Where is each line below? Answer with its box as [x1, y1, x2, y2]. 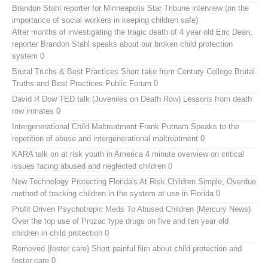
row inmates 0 [12, 106, 60, 115]
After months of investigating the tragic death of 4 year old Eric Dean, [12, 27, 252, 36]
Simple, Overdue [196, 176, 256, 186]
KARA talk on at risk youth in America [12, 149, 143, 159]
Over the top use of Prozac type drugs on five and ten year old [12, 216, 229, 226]
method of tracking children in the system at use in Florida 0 [12, 188, 220, 198]
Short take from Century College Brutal [118, 66, 255, 76]
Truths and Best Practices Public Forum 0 [12, 78, 158, 88]
